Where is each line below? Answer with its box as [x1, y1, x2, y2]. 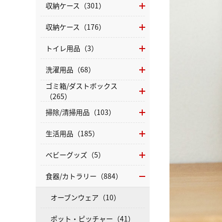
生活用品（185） [46, 128, 99, 138]
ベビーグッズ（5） [46, 150, 105, 160]
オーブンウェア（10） [51, 192, 120, 202]
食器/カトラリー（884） [46, 171, 122, 181]
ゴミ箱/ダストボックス [46, 80, 117, 91]
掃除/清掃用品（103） [46, 107, 115, 117]
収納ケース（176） [46, 22, 106, 32]
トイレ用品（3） [46, 43, 98, 53]
